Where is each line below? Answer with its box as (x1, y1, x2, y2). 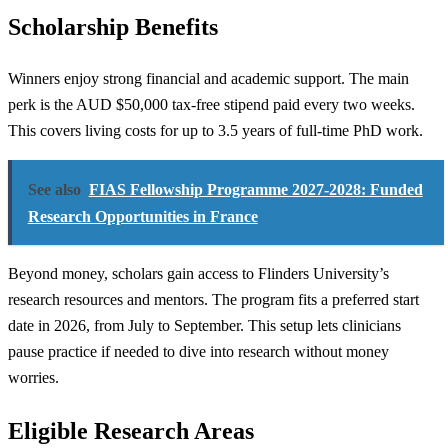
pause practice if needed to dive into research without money (8, 343, 389, 361)
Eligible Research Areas (8, 417, 254, 444)
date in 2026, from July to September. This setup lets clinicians (8, 317, 401, 335)
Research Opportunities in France (27, 207, 258, 225)
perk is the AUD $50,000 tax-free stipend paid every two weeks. (8, 96, 415, 114)
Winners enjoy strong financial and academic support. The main (8, 70, 409, 88)
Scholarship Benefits (8, 13, 218, 40)
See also (27, 180, 81, 198)
